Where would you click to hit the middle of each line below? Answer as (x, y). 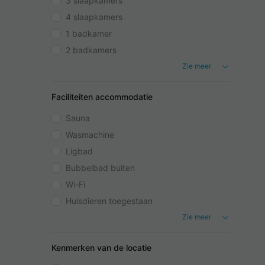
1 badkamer (89, 34)
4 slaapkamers (94, 17)
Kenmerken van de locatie (101, 247)
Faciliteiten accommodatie (102, 97)
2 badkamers (91, 50)
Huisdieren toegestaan (109, 201)
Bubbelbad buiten (100, 168)
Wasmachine (90, 135)
